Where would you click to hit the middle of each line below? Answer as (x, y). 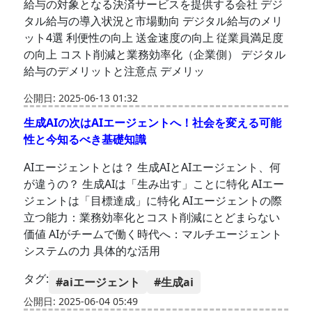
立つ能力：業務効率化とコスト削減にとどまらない (152, 218)
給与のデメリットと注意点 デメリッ (115, 71)
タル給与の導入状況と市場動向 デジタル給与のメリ (154, 21)
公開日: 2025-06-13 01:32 (81, 98)
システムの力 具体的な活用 (92, 251)
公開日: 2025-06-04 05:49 (81, 302)
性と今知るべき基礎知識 (85, 140)
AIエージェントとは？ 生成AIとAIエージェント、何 (153, 167)
